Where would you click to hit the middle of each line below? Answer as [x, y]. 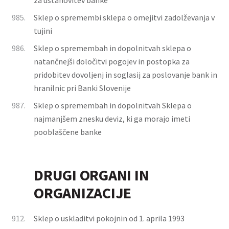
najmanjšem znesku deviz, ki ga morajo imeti [112, 119]
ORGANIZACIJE [83, 193]
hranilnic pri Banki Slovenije [82, 88]
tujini [43, 31]
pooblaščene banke [68, 132]
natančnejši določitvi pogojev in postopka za [112, 61]
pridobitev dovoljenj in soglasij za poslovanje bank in [125, 75]
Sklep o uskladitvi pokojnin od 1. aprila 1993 [109, 218]
